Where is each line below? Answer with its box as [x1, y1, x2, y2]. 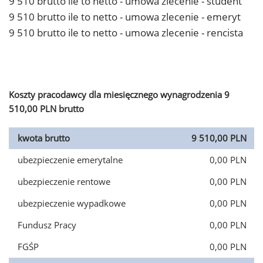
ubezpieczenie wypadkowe [18, 197, 126, 209]
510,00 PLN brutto [9, 103, 84, 114]
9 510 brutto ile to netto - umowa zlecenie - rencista [9, 26, 243, 39]
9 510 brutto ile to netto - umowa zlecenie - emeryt [9, 10, 241, 23]
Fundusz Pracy [18, 219, 76, 231]
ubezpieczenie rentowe [18, 176, 110, 187]
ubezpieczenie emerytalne [18, 154, 123, 166]
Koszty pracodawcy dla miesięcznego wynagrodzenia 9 [9, 89, 230, 100]
